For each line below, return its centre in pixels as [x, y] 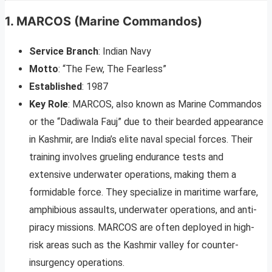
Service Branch [64, 52]
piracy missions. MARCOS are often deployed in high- [142, 228]
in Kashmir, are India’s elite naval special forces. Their [141, 140]
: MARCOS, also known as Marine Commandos [165, 104]
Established [56, 87]
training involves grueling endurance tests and [126, 157]
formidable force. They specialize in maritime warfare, [144, 192]
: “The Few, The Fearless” [112, 69]
